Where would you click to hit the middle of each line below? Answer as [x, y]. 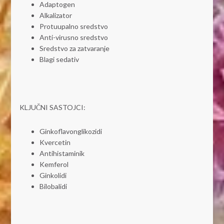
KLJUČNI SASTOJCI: [52, 107]
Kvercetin [55, 142]
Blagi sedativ [59, 59]
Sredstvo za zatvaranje [74, 48]
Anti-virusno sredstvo [73, 37]
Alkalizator [55, 15]
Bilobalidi [53, 186]
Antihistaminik [62, 153]
